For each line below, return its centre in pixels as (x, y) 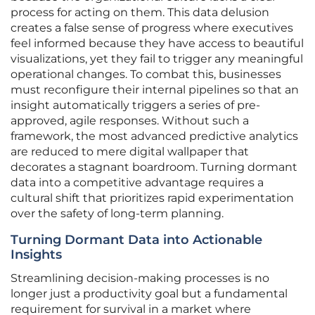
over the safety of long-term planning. (117, 214)
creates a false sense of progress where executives (152, 28)
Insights (36, 255)
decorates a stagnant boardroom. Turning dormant (154, 167)
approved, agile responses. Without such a (130, 121)
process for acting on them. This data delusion (140, 13)
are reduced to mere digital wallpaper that (130, 152)
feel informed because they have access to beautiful (157, 44)
